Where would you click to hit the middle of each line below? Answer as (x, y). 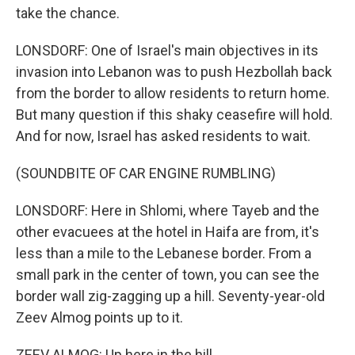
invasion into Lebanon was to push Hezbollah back (174, 72)
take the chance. (68, 13)
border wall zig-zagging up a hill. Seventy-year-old (170, 296)
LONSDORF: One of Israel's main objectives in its (167, 50)
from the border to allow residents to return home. (173, 93)
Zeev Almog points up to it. (99, 317)
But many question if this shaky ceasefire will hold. (174, 115)
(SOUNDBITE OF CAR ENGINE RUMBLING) (146, 173)
